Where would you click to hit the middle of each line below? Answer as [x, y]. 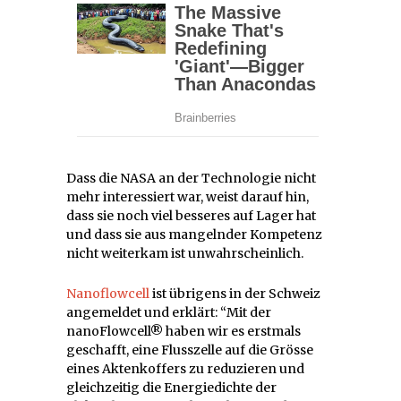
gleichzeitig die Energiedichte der [171, 387]
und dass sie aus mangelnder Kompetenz [194, 234]
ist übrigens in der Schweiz [235, 293]
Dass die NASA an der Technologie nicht [191, 178]
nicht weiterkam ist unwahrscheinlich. [185, 253]
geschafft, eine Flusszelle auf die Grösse [190, 350]
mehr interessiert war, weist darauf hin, [188, 196]
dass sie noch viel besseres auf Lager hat [191, 215]
